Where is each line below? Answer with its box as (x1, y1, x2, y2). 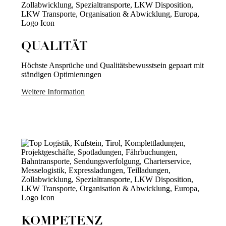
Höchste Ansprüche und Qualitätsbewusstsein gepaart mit (21, 61, 204, 70)
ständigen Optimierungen (21, 70, 101, 79)
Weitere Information (21, 87, 85, 96)
